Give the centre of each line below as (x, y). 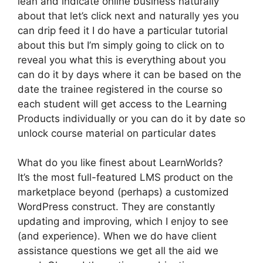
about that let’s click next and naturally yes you (128, 16)
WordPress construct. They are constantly (116, 207)
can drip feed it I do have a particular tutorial (123, 30)
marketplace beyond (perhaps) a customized (123, 192)
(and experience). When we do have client (117, 236)
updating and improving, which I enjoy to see (123, 221)
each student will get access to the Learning (122, 104)
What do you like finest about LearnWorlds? (120, 163)
